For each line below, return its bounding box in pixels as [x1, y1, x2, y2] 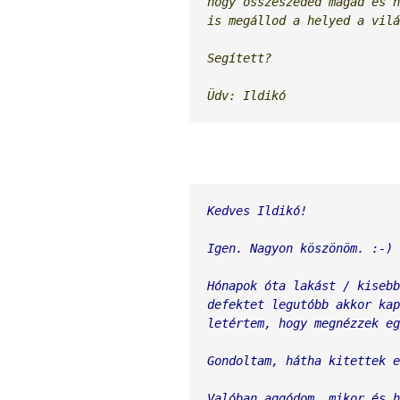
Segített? [207, 51, 271, 66]
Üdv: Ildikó [207, 88, 286, 104]
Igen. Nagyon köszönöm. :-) [207, 241, 393, 256]
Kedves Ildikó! [207, 204, 307, 219]
